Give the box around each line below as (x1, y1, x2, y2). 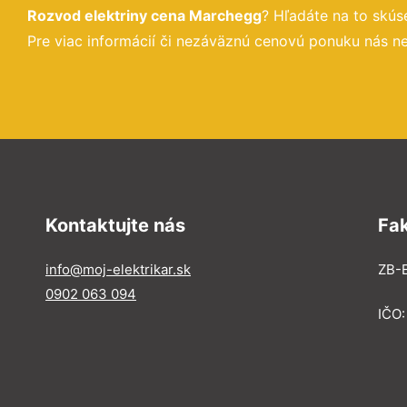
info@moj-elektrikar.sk (45, 260, 191, 278)
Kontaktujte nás (45, 213, 185, 236)
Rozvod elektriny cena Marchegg (27, 5, 262, 25)
